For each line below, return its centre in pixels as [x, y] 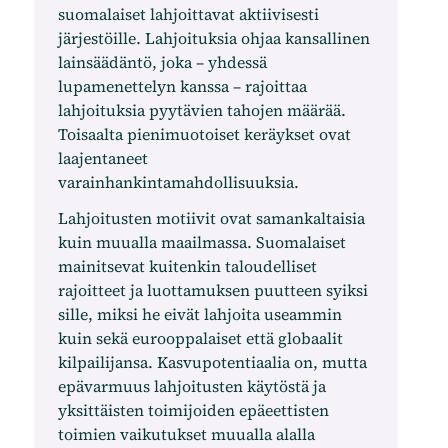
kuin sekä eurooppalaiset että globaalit [200, 338]
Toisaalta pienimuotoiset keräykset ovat [204, 134]
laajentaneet [102, 158]
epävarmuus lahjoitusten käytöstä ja [191, 386]
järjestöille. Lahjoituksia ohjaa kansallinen [213, 38]
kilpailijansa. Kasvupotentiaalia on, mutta [212, 362]
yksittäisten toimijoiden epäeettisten [193, 410]
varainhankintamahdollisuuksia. [178, 182]
